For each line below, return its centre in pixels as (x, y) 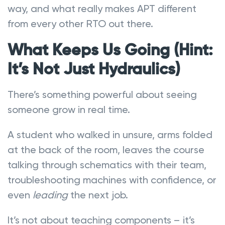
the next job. (98, 195)
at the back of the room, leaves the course (106, 149)
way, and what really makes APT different (102, 8)
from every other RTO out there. (80, 23)
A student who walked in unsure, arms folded (110, 134)
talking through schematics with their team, (107, 164)
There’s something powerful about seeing (102, 94)
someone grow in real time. (69, 109)
